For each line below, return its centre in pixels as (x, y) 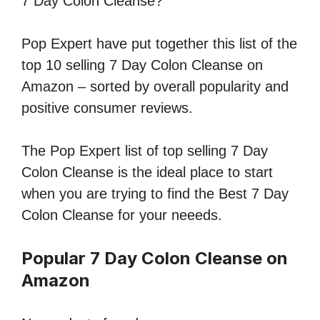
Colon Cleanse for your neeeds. (122, 215)
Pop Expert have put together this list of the (159, 44)
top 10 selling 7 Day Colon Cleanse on (142, 65)
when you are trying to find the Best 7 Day (155, 194)
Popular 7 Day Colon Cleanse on (155, 259)
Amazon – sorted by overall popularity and (155, 87)
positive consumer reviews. (107, 108)
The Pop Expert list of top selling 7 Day (145, 151)
